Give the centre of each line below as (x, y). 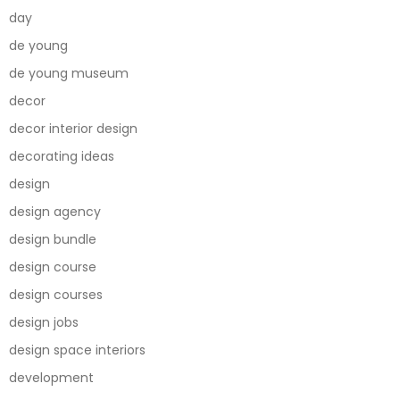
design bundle (53, 239)
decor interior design (73, 128)
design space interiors (77, 350)
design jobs (44, 322)
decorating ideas (62, 156)
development (51, 377)
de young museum (69, 73)
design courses (56, 294)
